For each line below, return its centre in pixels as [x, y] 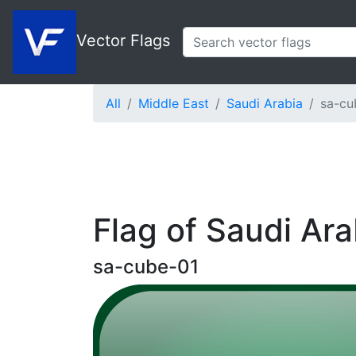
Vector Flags [123, 41]
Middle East [174, 103]
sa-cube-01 [146, 267]
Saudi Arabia [265, 103]
